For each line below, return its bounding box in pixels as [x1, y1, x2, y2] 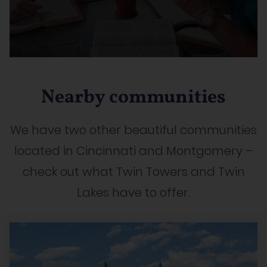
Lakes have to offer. [77, 184, 190, 201]
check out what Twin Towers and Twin [22, 163, 245, 180]
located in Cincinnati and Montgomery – [14, 142, 253, 159]
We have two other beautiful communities [10, 121, 257, 138]
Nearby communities [41, 84, 226, 111]
